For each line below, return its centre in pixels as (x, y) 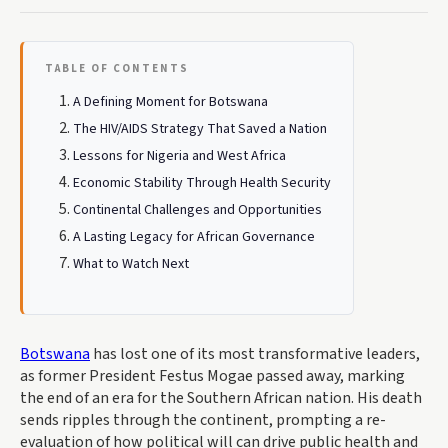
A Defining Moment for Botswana (170, 102)
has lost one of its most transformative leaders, (255, 354)
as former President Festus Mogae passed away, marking (212, 376)
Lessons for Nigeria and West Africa (179, 156)
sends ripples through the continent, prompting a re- (203, 420)
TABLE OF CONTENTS (117, 68)
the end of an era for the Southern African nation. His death (221, 398)
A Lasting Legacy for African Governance (194, 237)
